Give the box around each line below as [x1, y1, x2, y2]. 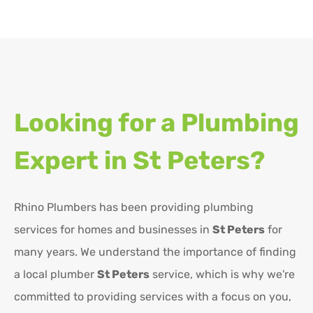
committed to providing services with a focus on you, [14, 290, 291, 304]
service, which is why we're [150, 268, 295, 282]
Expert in [14, 145, 133, 176]
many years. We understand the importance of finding [14, 245, 296, 259]
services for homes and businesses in [14, 223, 212, 237]
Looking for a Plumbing [14, 108, 299, 138]
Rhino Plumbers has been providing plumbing [14, 201, 254, 214]
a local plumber [14, 268, 97, 282]
